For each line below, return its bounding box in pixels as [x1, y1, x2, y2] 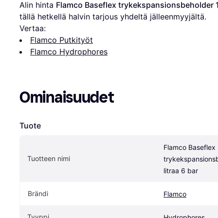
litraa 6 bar [163, 166, 198, 175]
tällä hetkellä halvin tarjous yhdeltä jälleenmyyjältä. [19, 12, 206, 21]
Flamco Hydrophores [30, 47, 108, 56]
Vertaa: [19, 23, 46, 33]
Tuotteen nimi [27, 154, 70, 163]
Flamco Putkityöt [30, 35, 93, 45]
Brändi [28, 189, 48, 198]
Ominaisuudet [19, 88, 114, 107]
